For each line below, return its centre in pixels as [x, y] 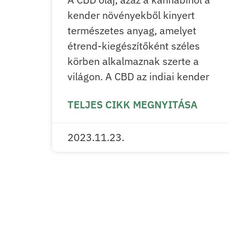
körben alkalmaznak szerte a [133, 61]
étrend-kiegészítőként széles [134, 46]
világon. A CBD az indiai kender [138, 77]
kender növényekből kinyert [131, 15]
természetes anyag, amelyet [132, 31]
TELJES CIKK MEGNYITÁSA [132, 105]
